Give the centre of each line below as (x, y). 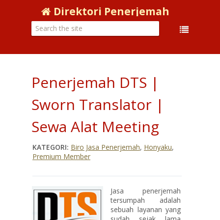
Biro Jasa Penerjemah (105, 147)
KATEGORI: (52, 147)
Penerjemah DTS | (95, 82)
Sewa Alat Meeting (95, 126)
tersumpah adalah (146, 200)
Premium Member (61, 156)
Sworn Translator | (98, 104)
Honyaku (158, 147)
